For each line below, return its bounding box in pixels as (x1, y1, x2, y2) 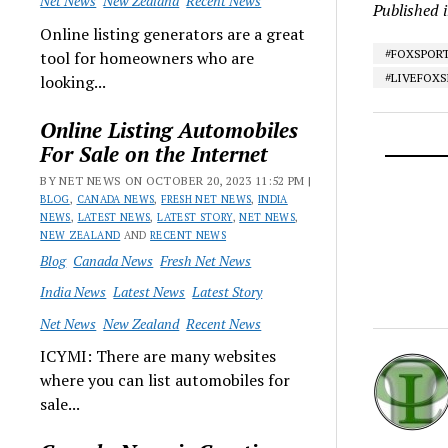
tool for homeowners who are (40, 46, 255, 69)
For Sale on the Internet (40, 139, 269, 168)
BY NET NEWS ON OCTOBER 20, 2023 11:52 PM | (40, 172, 312, 188)
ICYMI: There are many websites (40, 345, 277, 367)
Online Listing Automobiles (40, 115, 299, 144)
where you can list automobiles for (40, 369, 291, 391)
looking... (40, 70, 107, 93)
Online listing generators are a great (40, 22, 306, 45)
